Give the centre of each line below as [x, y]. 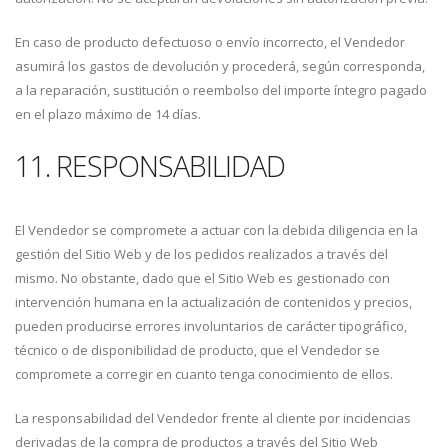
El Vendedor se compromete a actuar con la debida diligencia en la [216, 230]
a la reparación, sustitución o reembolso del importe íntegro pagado [221, 90]
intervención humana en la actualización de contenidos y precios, [213, 302]
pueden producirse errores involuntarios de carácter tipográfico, [211, 326]
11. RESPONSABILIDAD [150, 165]
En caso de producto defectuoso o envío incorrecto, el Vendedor [210, 42]
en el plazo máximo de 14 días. [108, 114]
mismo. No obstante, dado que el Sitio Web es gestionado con [202, 278]
